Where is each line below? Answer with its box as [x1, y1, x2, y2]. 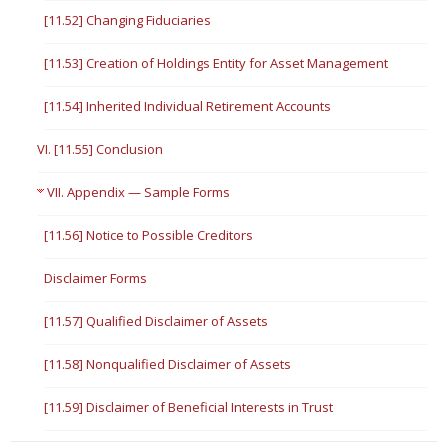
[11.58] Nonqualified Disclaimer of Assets [44, 355, 292, 373]
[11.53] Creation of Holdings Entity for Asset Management [44, 54, 389, 72]
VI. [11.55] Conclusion [37, 140, 164, 158]
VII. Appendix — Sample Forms [47, 183, 231, 201]
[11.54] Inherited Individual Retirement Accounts [44, 97, 332, 115]
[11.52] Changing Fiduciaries [44, 11, 212, 29]
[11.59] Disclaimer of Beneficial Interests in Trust [44, 398, 334, 416]
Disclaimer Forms [44, 269, 148, 287]
